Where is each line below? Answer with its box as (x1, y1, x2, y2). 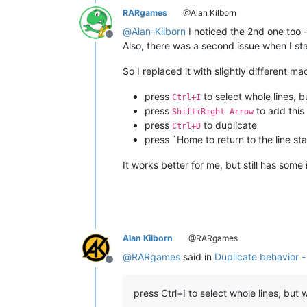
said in (180, 250, 214, 262)
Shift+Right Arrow (172, 106, 254, 116)
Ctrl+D (172, 121, 201, 131)
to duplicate (201, 119, 257, 131)
